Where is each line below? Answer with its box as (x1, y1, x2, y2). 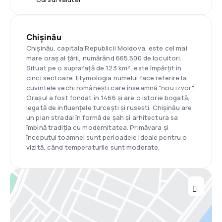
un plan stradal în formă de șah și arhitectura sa (26, 112, 178, 122)
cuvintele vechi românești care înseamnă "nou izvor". (26, 83, 194, 92)
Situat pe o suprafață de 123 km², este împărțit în (26, 63, 182, 72)
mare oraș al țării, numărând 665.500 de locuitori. (26, 53, 182, 62)
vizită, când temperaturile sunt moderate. (26, 142, 160, 152)
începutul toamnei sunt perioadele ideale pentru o (26, 132, 187, 142)
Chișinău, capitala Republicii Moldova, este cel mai (26, 43, 187, 53)
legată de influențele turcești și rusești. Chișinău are (26, 103, 192, 112)
